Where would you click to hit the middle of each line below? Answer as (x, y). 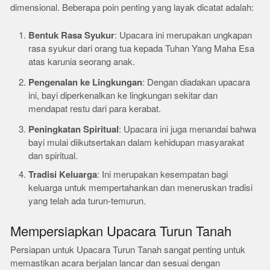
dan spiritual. (53, 156)
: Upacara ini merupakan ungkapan (184, 35)
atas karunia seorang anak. (82, 62)
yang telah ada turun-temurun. (87, 201)
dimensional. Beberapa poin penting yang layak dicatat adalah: (132, 8)
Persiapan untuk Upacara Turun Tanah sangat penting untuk (128, 250)
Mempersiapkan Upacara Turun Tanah (121, 232)
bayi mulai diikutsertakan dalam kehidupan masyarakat (137, 143)
